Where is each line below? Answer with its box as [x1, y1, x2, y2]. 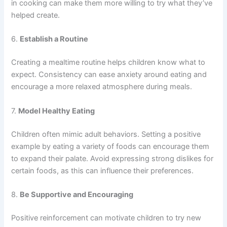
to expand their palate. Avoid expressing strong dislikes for [11, 154, 214, 163]
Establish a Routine [20, 34, 89, 44]
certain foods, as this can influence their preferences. [11, 166, 194, 175]
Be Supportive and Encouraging [20, 190, 134, 199]
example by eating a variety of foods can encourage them [11, 141, 210, 151]
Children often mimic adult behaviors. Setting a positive [11, 129, 201, 139]
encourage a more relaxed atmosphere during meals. [11, 82, 193, 92]
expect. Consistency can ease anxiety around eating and [11, 70, 207, 80]
